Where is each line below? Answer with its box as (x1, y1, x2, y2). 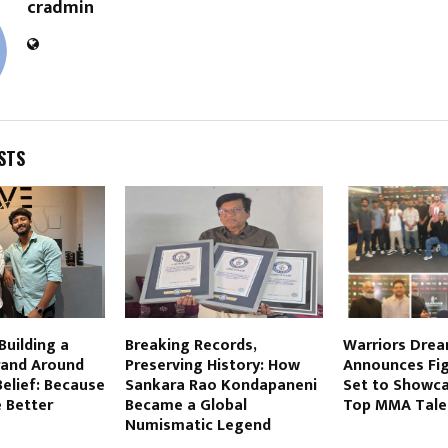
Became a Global (124, 391, 247, 419)
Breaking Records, (124, 331, 256, 359)
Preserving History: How (124, 351, 300, 379)
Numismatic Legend (124, 411, 271, 439)
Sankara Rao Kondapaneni (124, 371, 317, 399)
